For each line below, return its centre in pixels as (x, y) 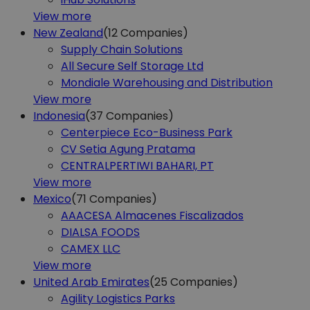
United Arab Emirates (91, 282)
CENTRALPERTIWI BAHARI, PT (137, 165)
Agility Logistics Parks (118, 298)
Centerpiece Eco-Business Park (147, 132)
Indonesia (59, 116)
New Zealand (68, 33)
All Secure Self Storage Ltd (132, 66)
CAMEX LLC (91, 248)
